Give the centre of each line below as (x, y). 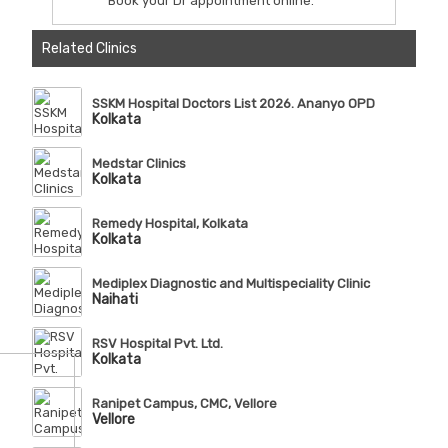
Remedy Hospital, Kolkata (169, 224)
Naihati (114, 300)
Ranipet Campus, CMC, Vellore (184, 404)
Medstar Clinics (138, 164)
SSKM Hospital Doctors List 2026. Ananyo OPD (233, 104)
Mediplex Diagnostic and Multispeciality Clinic (230, 284)
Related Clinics (89, 49)
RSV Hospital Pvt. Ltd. (157, 344)
